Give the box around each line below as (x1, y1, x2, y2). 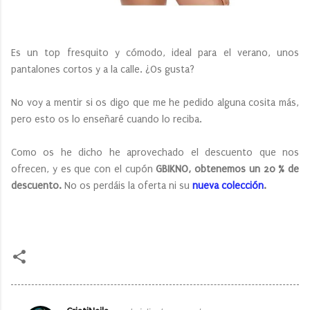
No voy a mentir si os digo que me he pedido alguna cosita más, (11, 96, 299, 109)
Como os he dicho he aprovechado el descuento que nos (11, 146, 299, 158)
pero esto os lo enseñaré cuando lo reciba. (11, 113, 202, 125)
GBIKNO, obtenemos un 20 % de (156, 163, 299, 175)
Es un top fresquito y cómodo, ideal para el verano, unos (11, 46, 299, 59)
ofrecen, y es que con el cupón (11, 163, 156, 175)
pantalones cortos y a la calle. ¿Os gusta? (11, 63, 194, 75)
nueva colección (192, 179, 264, 192)
